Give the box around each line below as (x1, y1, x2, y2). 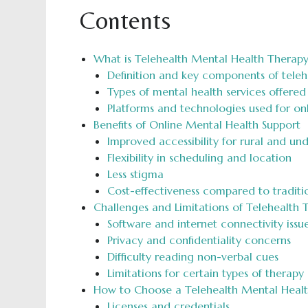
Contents (79, 6, 170, 34)
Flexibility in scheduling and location (107, 151, 291, 164)
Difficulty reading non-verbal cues (107, 250, 278, 263)
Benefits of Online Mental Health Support (93, 118, 300, 131)
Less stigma (107, 167, 164, 181)
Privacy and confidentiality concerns (107, 233, 291, 247)
